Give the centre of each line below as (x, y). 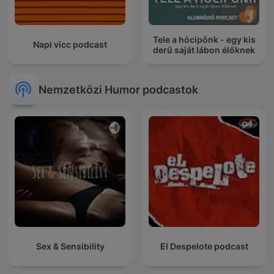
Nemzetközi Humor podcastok (118, 89)
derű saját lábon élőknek (204, 50)
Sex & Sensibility (70, 246)
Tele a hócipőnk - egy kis (204, 39)
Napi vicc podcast (70, 45)
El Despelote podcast (204, 246)
